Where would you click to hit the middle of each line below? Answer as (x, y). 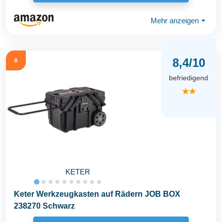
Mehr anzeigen (175, 20)
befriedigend (189, 78)
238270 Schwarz (44, 206)
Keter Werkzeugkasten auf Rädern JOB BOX (97, 194)
